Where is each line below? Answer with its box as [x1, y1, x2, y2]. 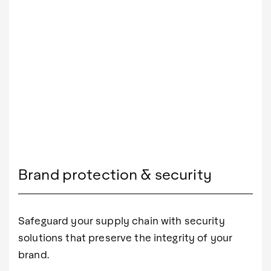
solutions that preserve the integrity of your [18, 230, 233, 244]
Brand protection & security [18, 164, 212, 183]
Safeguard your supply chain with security [18, 214, 225, 227]
